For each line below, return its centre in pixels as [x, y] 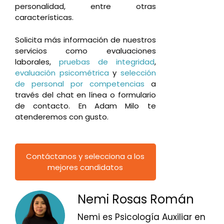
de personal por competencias [80, 83]
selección [138, 72]
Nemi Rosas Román [136, 199]
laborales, [37, 61]
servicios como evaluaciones [85, 50]
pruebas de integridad [106, 61]
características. [44, 17]
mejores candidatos [85, 167]
